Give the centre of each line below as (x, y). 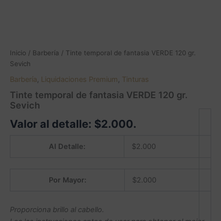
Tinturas (135, 79)
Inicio (18, 53)
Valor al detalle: (52, 124)
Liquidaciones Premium (79, 79)
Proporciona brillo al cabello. (57, 210)
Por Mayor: (67, 180)
